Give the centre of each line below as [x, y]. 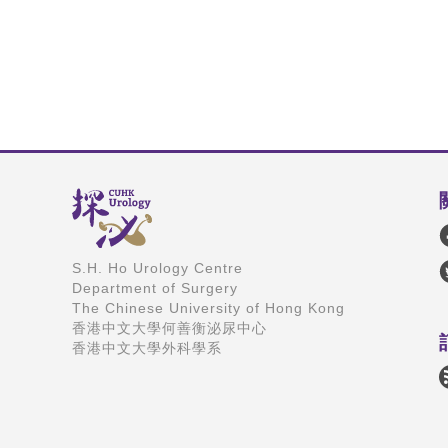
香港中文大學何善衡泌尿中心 [169, 327]
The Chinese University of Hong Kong [208, 307]
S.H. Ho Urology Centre [157, 267]
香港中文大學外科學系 [147, 347]
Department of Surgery [155, 287]
